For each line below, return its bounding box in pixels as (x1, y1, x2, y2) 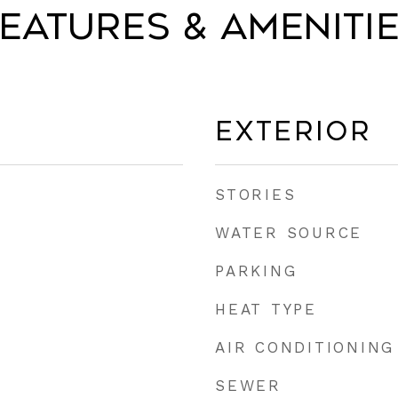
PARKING (215, 262, 298, 280)
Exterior (215, 116, 371, 147)
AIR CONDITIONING (215, 338, 394, 356)
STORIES (215, 186, 297, 203)
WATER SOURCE (215, 224, 362, 242)
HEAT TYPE (215, 300, 317, 318)
